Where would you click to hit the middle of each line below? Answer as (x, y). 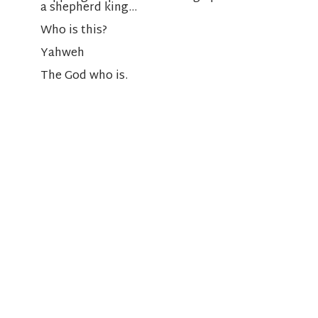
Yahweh (62, 54)
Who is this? (73, 31)
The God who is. (84, 77)
